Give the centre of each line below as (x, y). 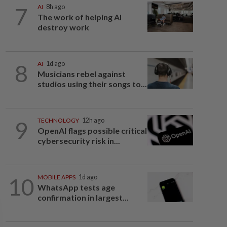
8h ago (55, 7)
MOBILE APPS (56, 177)
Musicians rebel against (81, 74)
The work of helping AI (79, 17)
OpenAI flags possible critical (92, 130)
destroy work (63, 27)
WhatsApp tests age (76, 187)
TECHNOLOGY (58, 120)
